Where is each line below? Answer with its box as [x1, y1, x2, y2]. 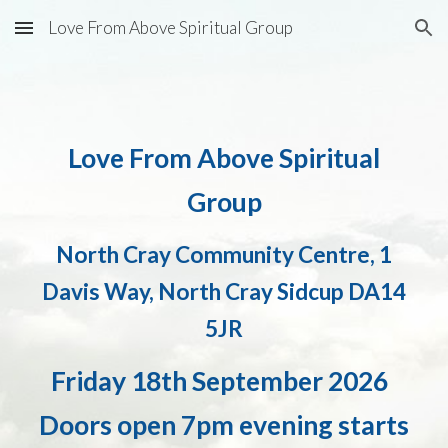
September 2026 [191, 365, 398, 397]
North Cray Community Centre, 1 [56, 241, 392, 268]
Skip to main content [16, 28, 158, 46]
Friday [50, 365, 131, 397]
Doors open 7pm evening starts [39, 409, 409, 441]
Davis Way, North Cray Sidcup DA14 [42, 278, 406, 305]
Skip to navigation [307, 28, 432, 46]
